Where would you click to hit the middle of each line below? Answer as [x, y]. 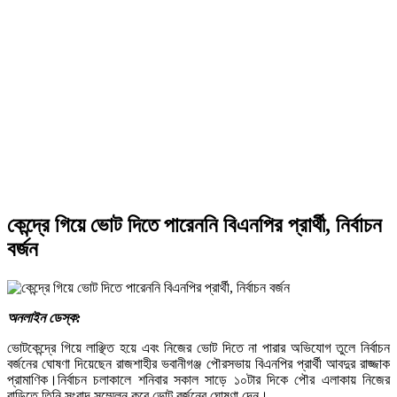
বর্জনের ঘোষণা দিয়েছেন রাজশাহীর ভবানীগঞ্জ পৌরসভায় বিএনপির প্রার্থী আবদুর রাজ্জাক [198, 364]
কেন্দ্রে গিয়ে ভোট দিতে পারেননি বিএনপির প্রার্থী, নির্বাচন [195, 225]
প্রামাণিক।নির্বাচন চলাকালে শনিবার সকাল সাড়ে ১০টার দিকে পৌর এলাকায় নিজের [198, 380]
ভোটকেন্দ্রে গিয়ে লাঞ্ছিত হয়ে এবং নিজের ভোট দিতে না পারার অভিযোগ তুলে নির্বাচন [198, 348]
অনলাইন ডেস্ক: [44, 318]
